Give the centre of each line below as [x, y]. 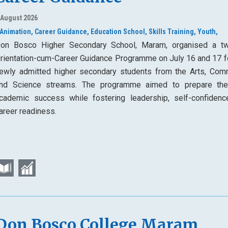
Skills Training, [173, 32]
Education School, [119, 32]
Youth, [208, 32]
